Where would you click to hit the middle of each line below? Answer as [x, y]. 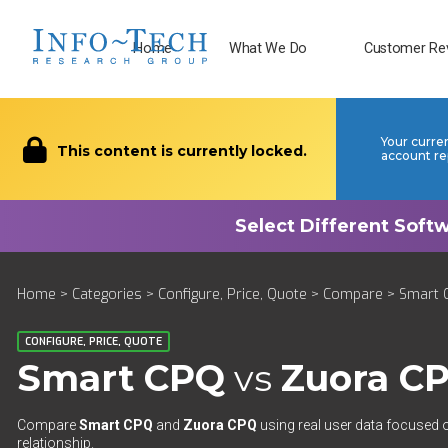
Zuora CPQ [220, 425]
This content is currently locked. [180, 151]
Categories [107, 294]
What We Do [267, 48]
